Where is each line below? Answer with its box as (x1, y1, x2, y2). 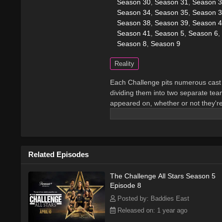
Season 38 (117, 18, 151, 27)
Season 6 (188, 29, 218, 37)
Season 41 (117, 29, 151, 37)
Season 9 (151, 39, 180, 48)
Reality (114, 59, 134, 67)
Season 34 (117, 8, 151, 16)
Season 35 (155, 8, 188, 16)
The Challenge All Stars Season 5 (110, 171, 216, 180)
